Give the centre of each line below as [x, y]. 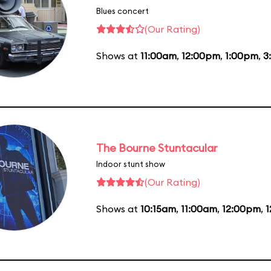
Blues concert [122, 11]
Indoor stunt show [131, 164]
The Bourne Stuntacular [157, 148]
